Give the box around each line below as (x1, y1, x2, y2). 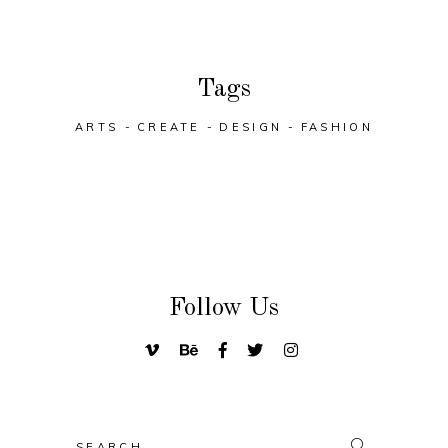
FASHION (300, 119, 373, 134)
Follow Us (169, 295, 279, 321)
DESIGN (219, 119, 283, 134)
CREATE (136, 119, 201, 134)
